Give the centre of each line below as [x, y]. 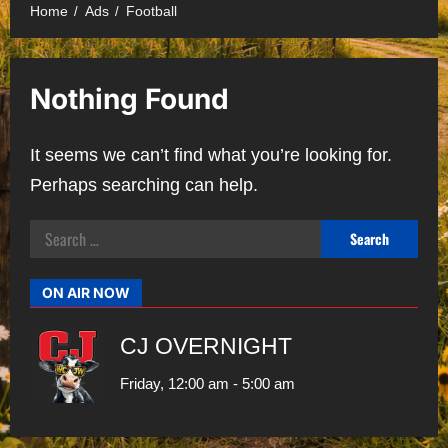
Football [151, 10]
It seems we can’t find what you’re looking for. [211, 154]
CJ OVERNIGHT [206, 346]
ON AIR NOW [86, 292]
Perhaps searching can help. [144, 184]
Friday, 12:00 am [174, 383]
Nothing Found [129, 98]
